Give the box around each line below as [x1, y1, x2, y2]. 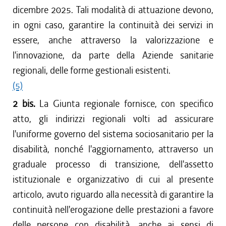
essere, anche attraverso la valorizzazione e [13, 34, 213, 46]
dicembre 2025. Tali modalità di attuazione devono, [13, 4, 213, 16]
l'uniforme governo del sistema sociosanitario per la [13, 128, 213, 140]
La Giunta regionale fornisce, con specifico [39, 97, 214, 110]
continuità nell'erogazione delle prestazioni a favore [13, 203, 213, 216]
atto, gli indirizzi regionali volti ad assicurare [13, 112, 213, 125]
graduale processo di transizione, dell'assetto [13, 158, 213, 171]
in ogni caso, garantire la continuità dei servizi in [13, 19, 213, 31]
